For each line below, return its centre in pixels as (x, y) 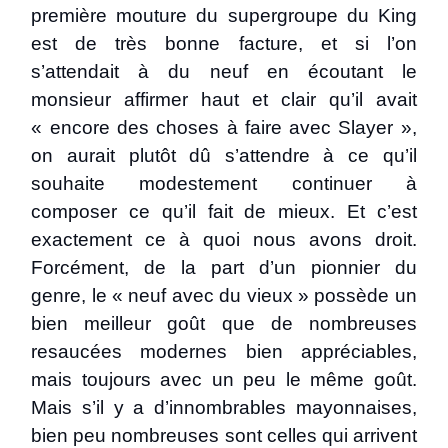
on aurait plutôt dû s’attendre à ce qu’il (224, 155)
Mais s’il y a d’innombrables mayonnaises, (224, 407)
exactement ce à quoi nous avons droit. (224, 239)
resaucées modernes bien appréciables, (224, 351)
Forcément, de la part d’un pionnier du (224, 267)
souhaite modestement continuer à (224, 183)
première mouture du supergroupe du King (224, 15)
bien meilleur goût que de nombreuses (224, 323)
